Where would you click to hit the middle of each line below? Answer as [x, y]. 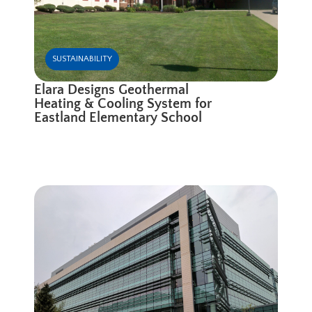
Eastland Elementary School [118, 117]
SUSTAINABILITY [83, 58]
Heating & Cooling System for [123, 103]
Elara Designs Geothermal [112, 89]
